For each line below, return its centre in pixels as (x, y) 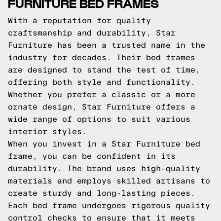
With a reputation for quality (79, 20)
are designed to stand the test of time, (104, 70)
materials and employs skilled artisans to (109, 181)
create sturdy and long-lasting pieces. (102, 193)
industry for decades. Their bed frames (102, 57)
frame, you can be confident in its (92, 156)
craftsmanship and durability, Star (92, 33)
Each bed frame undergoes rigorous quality (109, 205)
